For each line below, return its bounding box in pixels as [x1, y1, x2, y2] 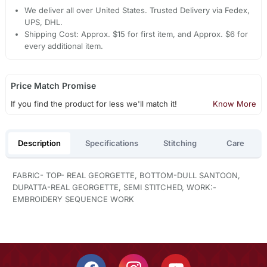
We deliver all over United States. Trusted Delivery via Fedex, [24, 5, 250, 15]
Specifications [85, 138, 139, 148]
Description [17, 138, 61, 148]
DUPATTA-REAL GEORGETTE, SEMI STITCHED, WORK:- [12, 182, 216, 193]
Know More [213, 99, 257, 109]
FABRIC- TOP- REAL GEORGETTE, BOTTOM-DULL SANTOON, [12, 170, 240, 181]
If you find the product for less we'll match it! [10, 99, 177, 109]
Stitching [163, 138, 197, 148]
